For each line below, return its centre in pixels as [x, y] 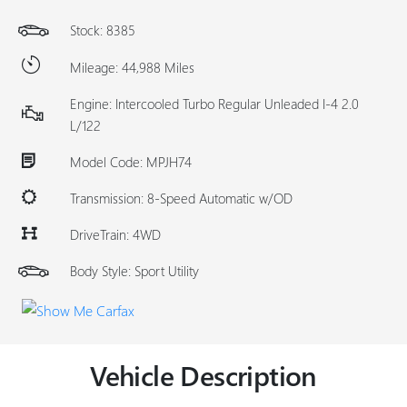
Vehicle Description [203, 374]
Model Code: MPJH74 [131, 162]
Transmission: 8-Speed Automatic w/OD [181, 198]
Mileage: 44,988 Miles [132, 67]
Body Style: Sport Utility [134, 271]
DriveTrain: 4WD [115, 234]
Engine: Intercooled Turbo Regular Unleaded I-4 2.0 [214, 104]
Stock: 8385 [103, 30]
